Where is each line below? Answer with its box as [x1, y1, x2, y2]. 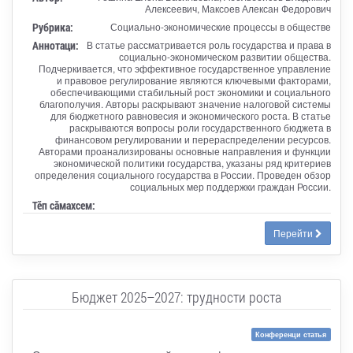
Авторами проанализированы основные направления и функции [38, 143, 331, 158]
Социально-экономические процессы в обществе [110, 19, 331, 33]
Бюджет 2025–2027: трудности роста [72, 287, 281, 307]
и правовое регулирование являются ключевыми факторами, [56, 72, 331, 87]
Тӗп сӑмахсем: [32, 197, 95, 213]
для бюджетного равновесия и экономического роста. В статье [50, 108, 331, 122]
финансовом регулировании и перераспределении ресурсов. [54, 132, 331, 146]
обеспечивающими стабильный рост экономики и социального [50, 84, 331, 98]
